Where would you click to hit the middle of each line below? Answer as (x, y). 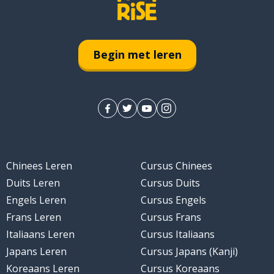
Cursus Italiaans (178, 235)
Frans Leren (33, 217)
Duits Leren (33, 183)
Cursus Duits (170, 183)
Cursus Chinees (176, 166)
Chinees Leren (39, 166)
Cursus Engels (173, 200)
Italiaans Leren (40, 235)
